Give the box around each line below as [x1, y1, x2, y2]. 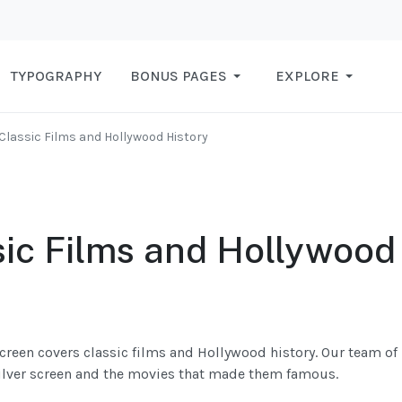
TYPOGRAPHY [11, 67, 101, 85]
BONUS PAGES [130, 67, 227, 85]
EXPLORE [275, 67, 339, 85]
